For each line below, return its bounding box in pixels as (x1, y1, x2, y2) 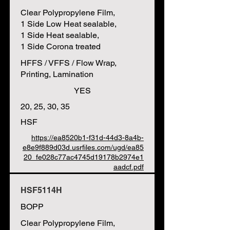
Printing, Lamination (21, 69, 93, 79)
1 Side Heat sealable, (21, 30, 99, 40)
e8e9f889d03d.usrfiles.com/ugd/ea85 (23, 143, 144, 151)
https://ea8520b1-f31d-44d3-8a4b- (31, 133, 144, 142)
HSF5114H (21, 185, 62, 195)
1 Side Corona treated (21, 42, 101, 51)
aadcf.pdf (113, 163, 144, 171)
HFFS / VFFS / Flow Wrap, (21, 58, 117, 68)
